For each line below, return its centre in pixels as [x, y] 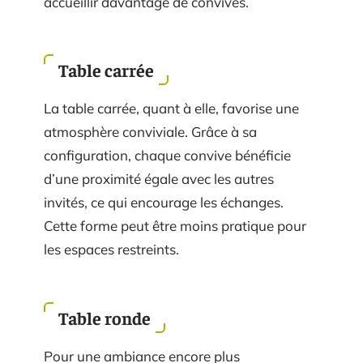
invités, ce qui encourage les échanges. [164, 202]
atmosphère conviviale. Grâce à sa [150, 132]
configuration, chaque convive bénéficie [167, 155]
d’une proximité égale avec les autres [159, 179]
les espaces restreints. [111, 249]
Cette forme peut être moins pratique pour [175, 226]
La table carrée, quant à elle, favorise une [171, 108]
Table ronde [105, 317]
